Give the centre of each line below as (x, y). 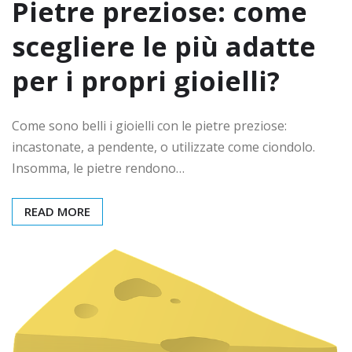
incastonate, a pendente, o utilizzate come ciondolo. (163, 147)
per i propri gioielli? (146, 81)
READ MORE (57, 212)
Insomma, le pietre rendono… (98, 169)
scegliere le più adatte (164, 47)
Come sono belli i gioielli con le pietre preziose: (149, 126)
